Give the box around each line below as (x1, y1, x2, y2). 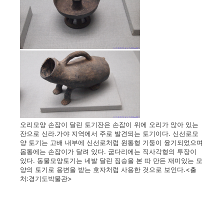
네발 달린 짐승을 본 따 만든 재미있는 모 (84, 156, 202, 164)
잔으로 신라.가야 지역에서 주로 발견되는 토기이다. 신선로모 (20, 129, 198, 137)
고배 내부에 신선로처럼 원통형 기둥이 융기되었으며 (50, 138, 203, 146)
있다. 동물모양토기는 (20, 156, 84, 164)
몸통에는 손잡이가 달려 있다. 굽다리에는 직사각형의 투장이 (20, 147, 196, 155)
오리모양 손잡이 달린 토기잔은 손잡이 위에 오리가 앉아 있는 (20, 120, 198, 128)
